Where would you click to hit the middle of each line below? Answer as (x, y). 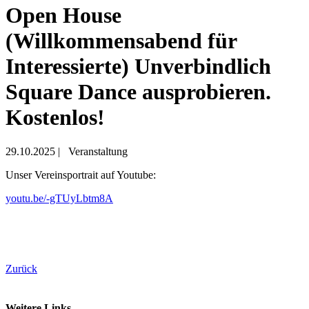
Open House (63, 16)
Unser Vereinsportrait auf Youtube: (81, 175)
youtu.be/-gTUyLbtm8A (59, 198)
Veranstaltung (98, 151)
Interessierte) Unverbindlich (138, 67)
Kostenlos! (55, 118)
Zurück (21, 268)
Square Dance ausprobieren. (138, 92)
